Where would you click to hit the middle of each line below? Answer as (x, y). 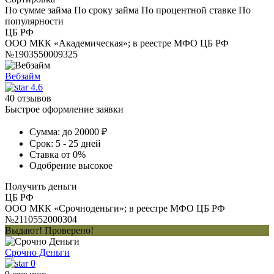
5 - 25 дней (78, 143)
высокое (95, 165)
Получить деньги (41, 186)
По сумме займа (38, 10)
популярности (34, 21)
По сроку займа (106, 10)
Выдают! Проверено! (49, 230)
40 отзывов (28, 98)
